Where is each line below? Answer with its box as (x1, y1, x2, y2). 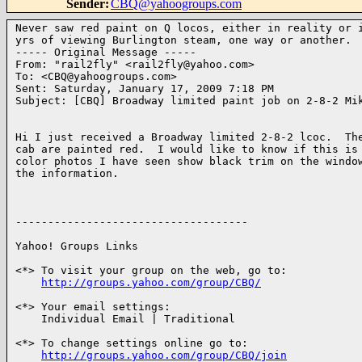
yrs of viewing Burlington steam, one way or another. (15, 34, 351, 46)
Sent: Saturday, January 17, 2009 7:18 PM (15, 82, 274, 95)
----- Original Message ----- (15, 46, 203, 58)
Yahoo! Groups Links (15, 240, 138, 252)
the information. (15, 167, 119, 179)
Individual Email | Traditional (15, 313, 235, 325)
